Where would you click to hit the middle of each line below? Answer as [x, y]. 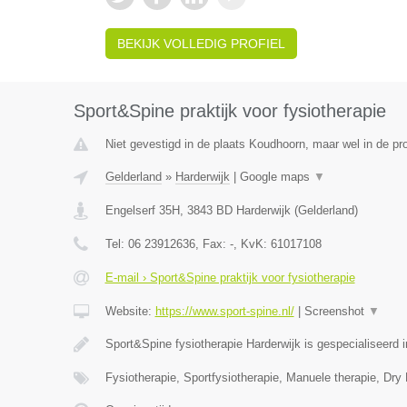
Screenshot [336, 311]
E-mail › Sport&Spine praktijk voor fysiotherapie [230, 278]
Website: [130, 311]
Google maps [276, 177]
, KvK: [252, 244]
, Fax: [212, 244]
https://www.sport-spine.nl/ [224, 311]
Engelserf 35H [142, 210]
